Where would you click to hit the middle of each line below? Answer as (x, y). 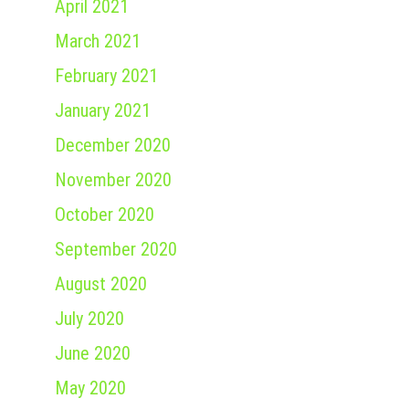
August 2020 (101, 284)
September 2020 (116, 250)
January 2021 (103, 111)
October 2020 (105, 215)
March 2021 (98, 42)
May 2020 (90, 388)
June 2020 (93, 354)
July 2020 (89, 319)
